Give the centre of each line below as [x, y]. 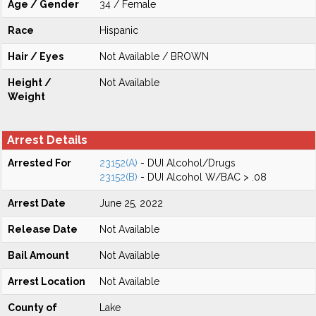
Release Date [43, 229]
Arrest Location [47, 281]
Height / [30, 83]
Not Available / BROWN [154, 56]
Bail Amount [38, 255]
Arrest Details [47, 140]
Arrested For [39, 163]
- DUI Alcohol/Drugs [187, 163]
